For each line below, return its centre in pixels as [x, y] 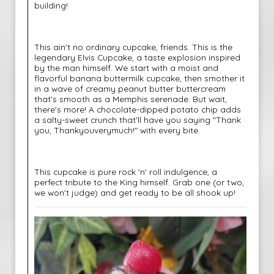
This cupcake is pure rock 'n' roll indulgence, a [126, 172]
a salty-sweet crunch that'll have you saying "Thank [138, 120]
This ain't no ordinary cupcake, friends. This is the [133, 47]
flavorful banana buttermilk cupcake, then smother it [139, 78]
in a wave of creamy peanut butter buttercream [130, 88]
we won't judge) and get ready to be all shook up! [135, 192]
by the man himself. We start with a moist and [126, 68]
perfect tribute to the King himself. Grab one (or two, [139, 182]
